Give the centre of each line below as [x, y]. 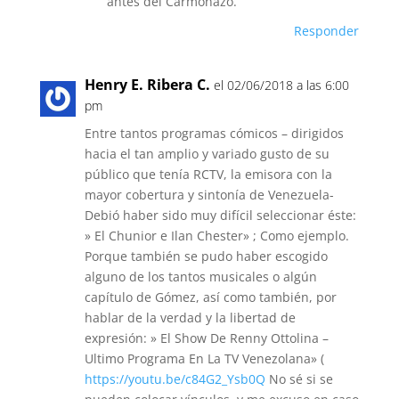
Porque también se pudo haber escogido [206, 256]
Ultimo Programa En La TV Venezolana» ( [204, 358]
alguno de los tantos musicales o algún [200, 277]
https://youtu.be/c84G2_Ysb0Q [175, 379]
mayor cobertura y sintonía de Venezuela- [209, 195]
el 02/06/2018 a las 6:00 [281, 85]
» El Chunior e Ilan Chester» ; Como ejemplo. [216, 236]
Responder [327, 31]
